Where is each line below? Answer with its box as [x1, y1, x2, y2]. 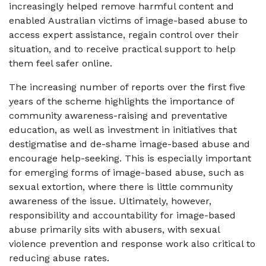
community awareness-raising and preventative [9, 110, 227, 121]
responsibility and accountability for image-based [9, 210, 236, 221]
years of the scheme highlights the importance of [9, 96, 234, 107]
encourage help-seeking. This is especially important [9, 153, 251, 164]
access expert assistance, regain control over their [9, 29, 239, 40]
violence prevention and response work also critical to [9, 238, 255, 249]
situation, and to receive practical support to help [9, 43, 236, 55]
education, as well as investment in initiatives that [9, 124, 237, 135]
